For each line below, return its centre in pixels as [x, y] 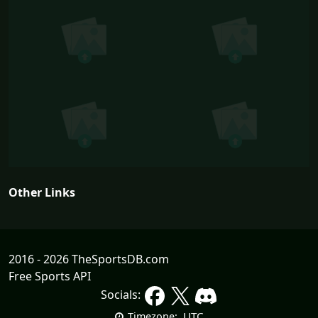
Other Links [42, 192]
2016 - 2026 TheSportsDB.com [89, 259]
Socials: [122, 295]
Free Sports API [50, 276]
